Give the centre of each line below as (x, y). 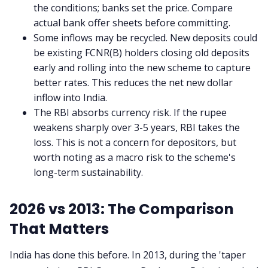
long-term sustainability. (88, 172)
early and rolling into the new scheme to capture (142, 67)
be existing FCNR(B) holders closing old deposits (141, 52)
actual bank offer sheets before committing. (132, 22)
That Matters (59, 229)
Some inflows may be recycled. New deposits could (145, 37)
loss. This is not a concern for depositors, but (135, 142)
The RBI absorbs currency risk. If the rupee (130, 112)
